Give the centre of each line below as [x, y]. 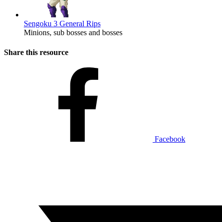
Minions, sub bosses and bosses [73, 33]
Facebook [170, 139]
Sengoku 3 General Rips [62, 24]
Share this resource [36, 52]
